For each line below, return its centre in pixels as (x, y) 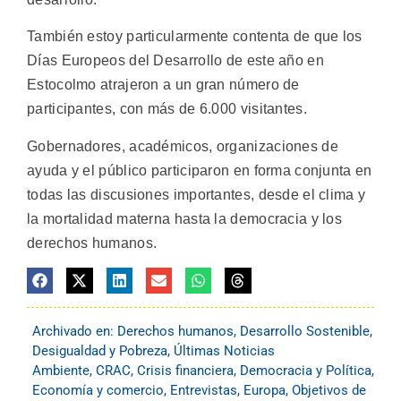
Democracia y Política (306, 371)
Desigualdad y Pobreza (100, 351)
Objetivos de (329, 391)
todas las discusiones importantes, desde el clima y (196, 194)
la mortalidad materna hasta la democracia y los (185, 218)
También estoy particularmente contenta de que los (195, 37)
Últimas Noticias (224, 351)
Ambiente (61, 371)
